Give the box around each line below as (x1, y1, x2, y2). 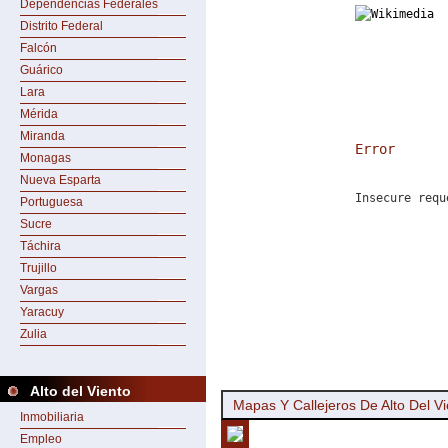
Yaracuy (20, 305, 64, 319)
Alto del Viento (30, 383, 131, 399)
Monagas (20, 151, 71, 165)
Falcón (20, 41, 57, 55)
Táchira (20, 239, 61, 253)
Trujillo (20, 261, 57, 275)
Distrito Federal (20, 19, 103, 33)
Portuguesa (20, 195, 83, 209)
